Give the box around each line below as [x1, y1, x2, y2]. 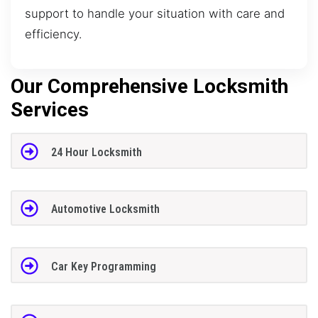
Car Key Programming [50, 259, 156, 273]
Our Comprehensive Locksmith [11, 75, 288, 99]
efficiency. [25, 26, 82, 41]
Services [11, 98, 89, 122]
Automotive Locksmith [50, 202, 160, 216]
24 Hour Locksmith [50, 145, 142, 159]
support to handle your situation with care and [25, 6, 285, 21]
